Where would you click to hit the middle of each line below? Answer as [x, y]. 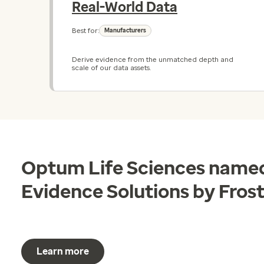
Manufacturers [125, 30]
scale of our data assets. [111, 68]
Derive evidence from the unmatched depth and [153, 60]
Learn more [63, 251]
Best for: [85, 31]
